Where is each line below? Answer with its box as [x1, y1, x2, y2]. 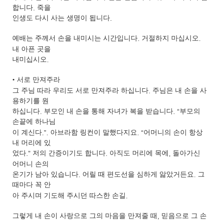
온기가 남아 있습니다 [12, 171, 78, 179]
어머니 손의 [12, 160, 49, 168]
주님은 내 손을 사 [152, 86, 207, 94]
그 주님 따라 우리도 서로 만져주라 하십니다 [12, 86, 148, 94]
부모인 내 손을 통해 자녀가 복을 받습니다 [44, 108, 173, 115]
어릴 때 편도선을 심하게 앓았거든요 [82, 171, 194, 179]
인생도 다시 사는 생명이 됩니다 [12, 14, 110, 22]
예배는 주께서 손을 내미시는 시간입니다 [12, 35, 138, 42]
